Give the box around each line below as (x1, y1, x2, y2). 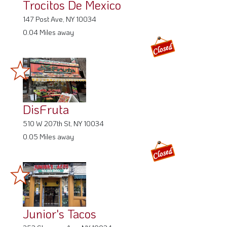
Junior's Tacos (23, 205, 96, 221)
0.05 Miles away (23, 131, 74, 141)
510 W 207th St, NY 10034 (23, 118, 104, 128)
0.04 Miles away (23, 27, 74, 37)
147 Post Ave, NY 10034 (23, 14, 96, 24)
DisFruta (23, 101, 69, 117)
